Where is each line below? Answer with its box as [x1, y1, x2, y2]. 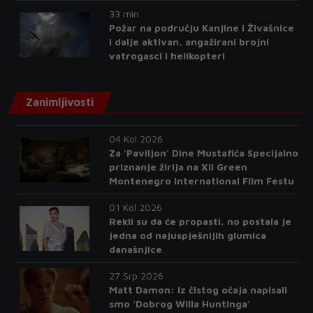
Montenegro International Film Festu [108, 175, 294, 187]
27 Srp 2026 [108, 270, 163, 282]
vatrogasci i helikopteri [108, 50, 225, 62]
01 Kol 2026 [108, 201, 162, 214]
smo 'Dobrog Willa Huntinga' [108, 298, 250, 310]
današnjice [108, 243, 162, 256]
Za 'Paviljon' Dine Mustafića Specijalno [108, 147, 298, 159]
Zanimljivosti [26, 96, 94, 109]
